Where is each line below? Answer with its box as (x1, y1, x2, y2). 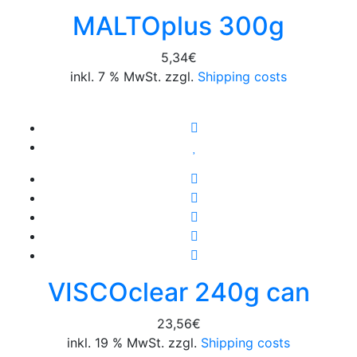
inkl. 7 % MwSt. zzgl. (70, 68, 194, 84)
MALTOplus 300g (73, 10, 284, 41)
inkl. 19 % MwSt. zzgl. (67, 334, 197, 351)
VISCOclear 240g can (47, 276, 310, 308)
